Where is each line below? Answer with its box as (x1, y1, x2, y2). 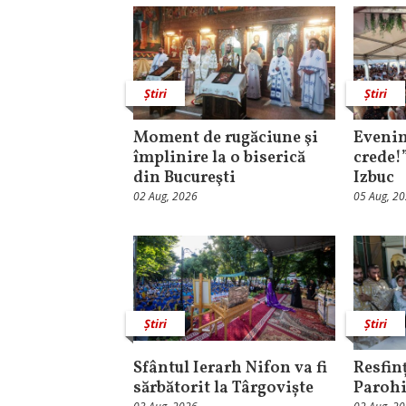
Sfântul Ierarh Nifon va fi (133, 356, 327, 380)
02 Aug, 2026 (133, 188, 198, 205)
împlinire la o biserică (133, 147, 305, 170)
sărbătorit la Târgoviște (133, 376, 314, 400)
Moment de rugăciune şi (133, 127, 318, 150)
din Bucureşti (133, 167, 236, 190)
